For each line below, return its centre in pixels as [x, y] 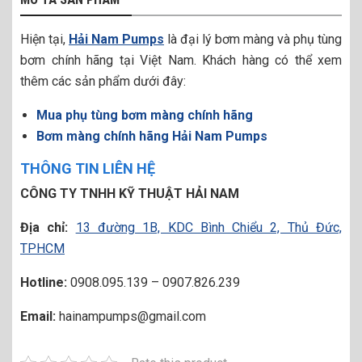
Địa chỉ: [48, 227]
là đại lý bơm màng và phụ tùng [255, 39]
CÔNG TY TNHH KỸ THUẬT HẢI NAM [130, 194]
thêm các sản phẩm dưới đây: [103, 81]
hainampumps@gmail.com [131, 316]
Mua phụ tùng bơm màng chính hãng [145, 115]
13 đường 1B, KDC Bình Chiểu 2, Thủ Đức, [209, 227]
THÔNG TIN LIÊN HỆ [88, 168]
